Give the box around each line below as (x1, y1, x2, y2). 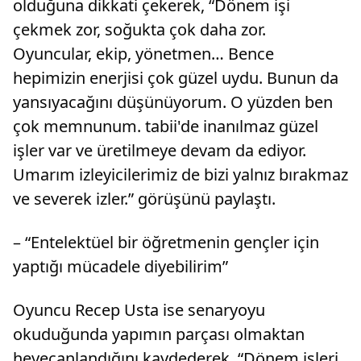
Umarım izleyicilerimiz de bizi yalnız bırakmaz (13, 164, 348, 186)
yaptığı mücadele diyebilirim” (13, 255, 228, 278)
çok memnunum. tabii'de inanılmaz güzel (13, 115, 318, 138)
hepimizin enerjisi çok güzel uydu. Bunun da (13, 67, 338, 89)
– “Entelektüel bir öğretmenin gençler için (13, 231, 319, 254)
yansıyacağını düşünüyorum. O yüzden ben (13, 91, 333, 114)
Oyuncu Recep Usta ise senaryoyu (13, 299, 265, 322)
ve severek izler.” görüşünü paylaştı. (13, 188, 276, 210)
